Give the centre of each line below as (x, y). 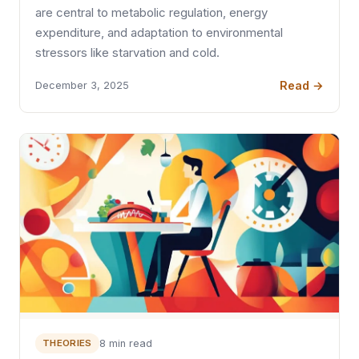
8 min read (125, 343)
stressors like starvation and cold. (128, 52)
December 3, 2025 (83, 86)
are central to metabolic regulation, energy (152, 12)
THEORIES (67, 343)
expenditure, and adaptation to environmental (159, 32)
